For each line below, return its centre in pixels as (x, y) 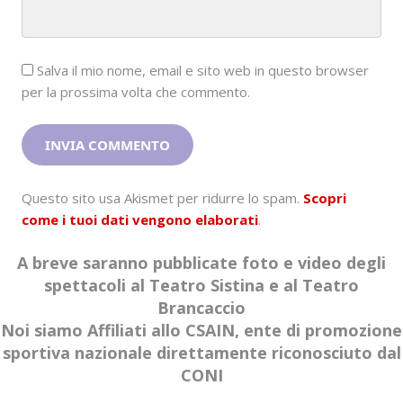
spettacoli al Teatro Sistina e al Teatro (201, 286)
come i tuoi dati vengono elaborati (140, 220)
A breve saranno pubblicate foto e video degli (201, 263)
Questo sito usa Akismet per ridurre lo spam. (162, 198)
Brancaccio (201, 308)
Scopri (325, 198)
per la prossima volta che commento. (136, 92)
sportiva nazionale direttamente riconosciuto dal (201, 353)
